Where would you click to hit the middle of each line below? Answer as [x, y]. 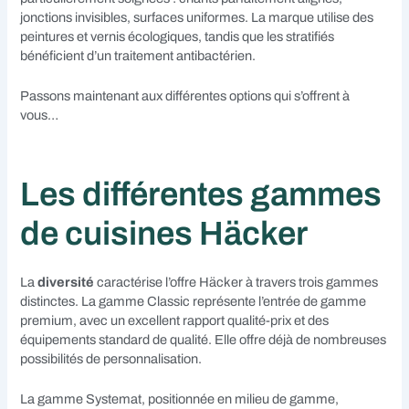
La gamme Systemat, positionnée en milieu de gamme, [180, 399]
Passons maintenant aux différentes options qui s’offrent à [185, 95]
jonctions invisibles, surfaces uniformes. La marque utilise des [197, 17]
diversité [66, 282]
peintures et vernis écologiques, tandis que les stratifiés [178, 36]
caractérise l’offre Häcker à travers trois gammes [236, 282]
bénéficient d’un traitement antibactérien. [138, 55]
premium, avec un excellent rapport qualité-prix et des [175, 320]
